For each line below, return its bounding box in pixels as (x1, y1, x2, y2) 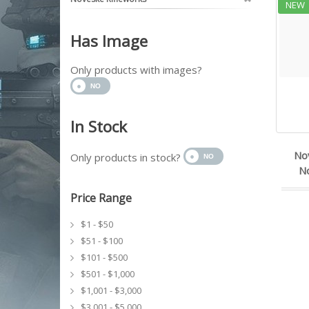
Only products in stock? (70, 150, 183, 164)
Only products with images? (70, 63, 202, 77)
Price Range (70, 190, 132, 206)
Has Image (70, 30, 148, 52)
